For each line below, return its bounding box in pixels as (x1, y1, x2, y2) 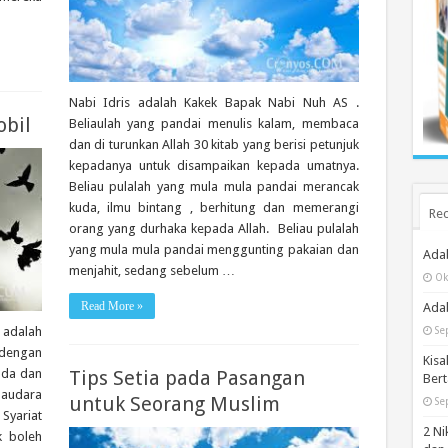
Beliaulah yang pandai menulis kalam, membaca (68, 116, 359, 132)
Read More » (80, 299, 143, 314)
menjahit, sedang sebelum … (68, 263, 235, 279)
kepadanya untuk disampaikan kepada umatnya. (68, 158, 359, 174)
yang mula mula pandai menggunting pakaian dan (68, 242, 359, 258)
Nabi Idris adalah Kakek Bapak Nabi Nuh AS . (68, 95, 359, 111)
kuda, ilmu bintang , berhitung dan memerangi (68, 200, 359, 216)
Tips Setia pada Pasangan (68, 366, 305, 390)
